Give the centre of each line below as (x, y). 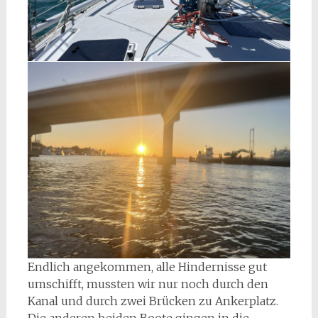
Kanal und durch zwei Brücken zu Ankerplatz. (153, 301)
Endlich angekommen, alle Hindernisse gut (147, 267)
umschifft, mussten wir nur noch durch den (148, 284)
